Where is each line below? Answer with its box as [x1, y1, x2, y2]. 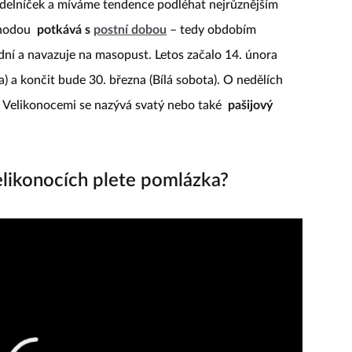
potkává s [37, 23, 93, 36]
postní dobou [93, 23, 167, 36]
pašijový [228, 98, 273, 112]
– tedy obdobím [167, 23, 256, 36]
